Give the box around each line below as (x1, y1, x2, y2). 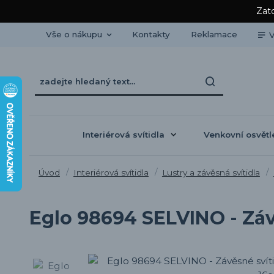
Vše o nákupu (45, 29, 102, 39)
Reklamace (190, 29, 237, 39)
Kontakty (131, 29, 170, 39)
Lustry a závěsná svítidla (161, 167, 260, 177)
